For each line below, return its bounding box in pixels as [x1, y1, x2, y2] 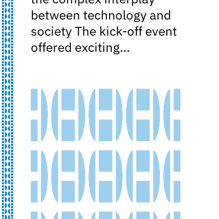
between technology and [31, 7, 171, 23]
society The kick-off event [31, 23, 177, 40]
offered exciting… [31, 39, 130, 56]
